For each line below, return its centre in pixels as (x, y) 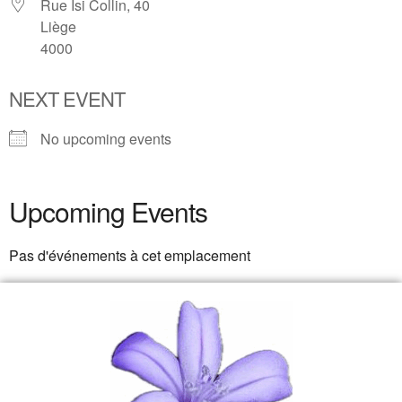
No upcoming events (106, 139)
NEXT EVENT (67, 99)
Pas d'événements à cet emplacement (130, 256)
